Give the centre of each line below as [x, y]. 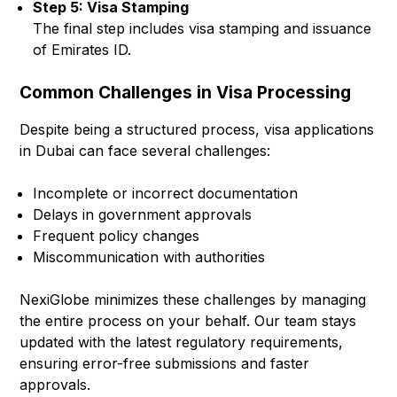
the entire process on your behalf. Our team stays [188, 320]
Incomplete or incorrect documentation [166, 193]
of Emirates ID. [82, 50]
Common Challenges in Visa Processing [186, 93]
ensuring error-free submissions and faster [165, 363]
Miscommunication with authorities [149, 257]
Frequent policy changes [117, 235]
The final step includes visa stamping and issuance [202, 29]
